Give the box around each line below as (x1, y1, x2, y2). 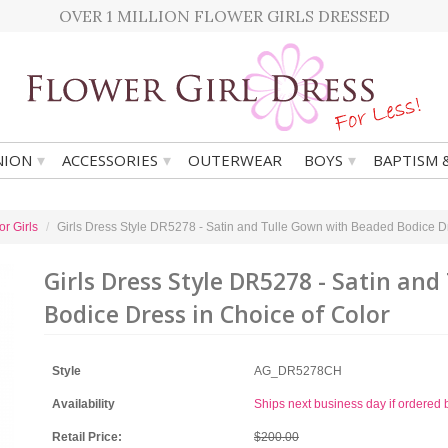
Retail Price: (52, 430, 122, 444)
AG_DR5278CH (254, 364, 342, 378)
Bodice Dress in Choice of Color (44, 298, 390, 330)
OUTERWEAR (188, 150, 282, 170)
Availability (52, 397, 115, 411)
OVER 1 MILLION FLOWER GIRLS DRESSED (58, 6, 390, 26)
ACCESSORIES (62, 150, 158, 170)
